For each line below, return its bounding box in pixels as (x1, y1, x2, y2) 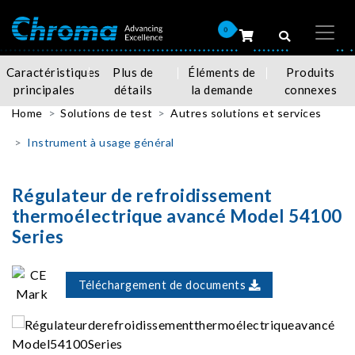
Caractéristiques (6, 65, 101, 79)
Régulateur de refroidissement (12, 185, 273, 206)
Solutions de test (60, 106, 153, 120)
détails (113, 82, 153, 97)
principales (13, 82, 75, 97)
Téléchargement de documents (78, 277, 249, 292)
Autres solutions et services (170, 106, 322, 120)
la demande (190, 82, 254, 97)
